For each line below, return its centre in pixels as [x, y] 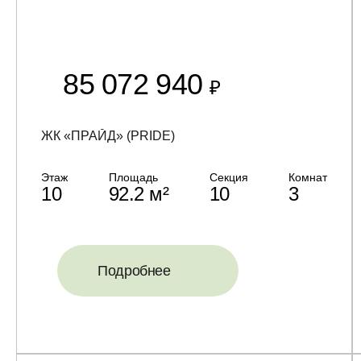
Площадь [133, 177]
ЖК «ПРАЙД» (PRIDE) [108, 136]
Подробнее [134, 271]
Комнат [308, 177]
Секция [228, 177]
